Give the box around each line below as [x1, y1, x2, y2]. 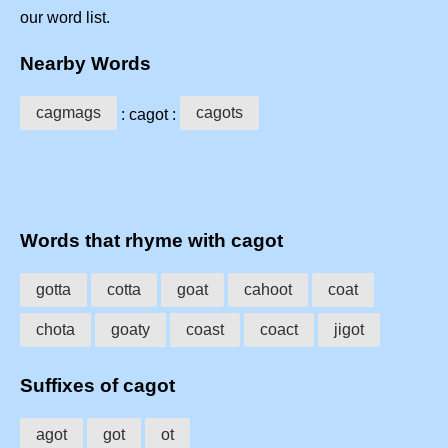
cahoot [244, 281, 292, 299]
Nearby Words [20, 52, 151, 74]
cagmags [36, 103, 101, 121]
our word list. [20, 9, 110, 27]
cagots [196, 103, 243, 121]
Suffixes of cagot [20, 374, 175, 396]
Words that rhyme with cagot [20, 230, 283, 252]
